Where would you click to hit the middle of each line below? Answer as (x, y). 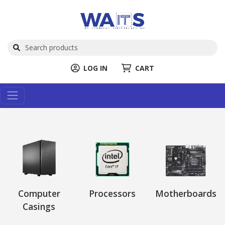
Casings (39, 206)
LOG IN (95, 68)
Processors (113, 193)
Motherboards (186, 193)
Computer (39, 193)
